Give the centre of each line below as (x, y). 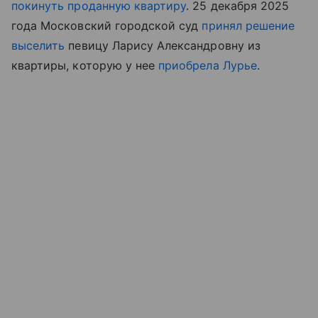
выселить (38, 45)
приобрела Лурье (208, 65)
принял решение (248, 25)
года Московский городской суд (107, 25)
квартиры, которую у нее (85, 65)
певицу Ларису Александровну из (163, 45)
